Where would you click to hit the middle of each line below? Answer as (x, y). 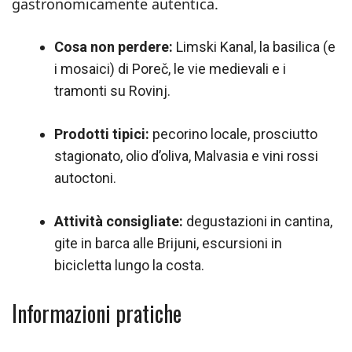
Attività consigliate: (119, 221)
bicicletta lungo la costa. (129, 265)
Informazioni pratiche (97, 313)
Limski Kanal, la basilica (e (254, 47)
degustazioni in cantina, (258, 221)
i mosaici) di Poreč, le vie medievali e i (170, 69)
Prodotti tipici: (102, 134)
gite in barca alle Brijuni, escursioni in (168, 243)
